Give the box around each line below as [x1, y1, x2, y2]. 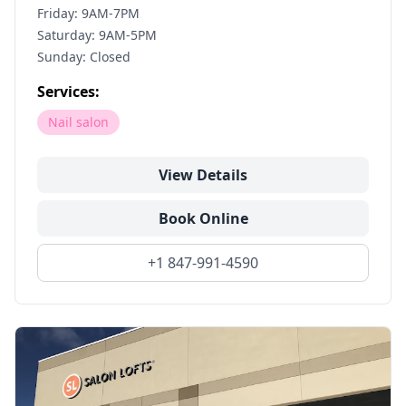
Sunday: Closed [37, 48, 130, 65]
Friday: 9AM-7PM [37, 5, 140, 22]
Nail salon [48, 113, 109, 130]
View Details [159, 165, 247, 185]
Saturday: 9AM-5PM [37, 26, 157, 43]
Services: [37, 82, 100, 101]
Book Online [158, 208, 248, 228]
